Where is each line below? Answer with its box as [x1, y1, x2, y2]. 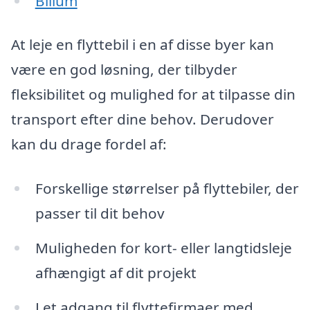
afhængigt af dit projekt [35, 262, 197, 282]
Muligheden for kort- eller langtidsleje [35, 237, 292, 257]
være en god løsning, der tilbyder [11, 60, 237, 80]
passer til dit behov [35, 203, 165, 224]
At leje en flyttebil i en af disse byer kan [11, 35, 274, 55]
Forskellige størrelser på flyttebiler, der [35, 179, 299, 199]
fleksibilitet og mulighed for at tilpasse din [11, 84, 295, 104]
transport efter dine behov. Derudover [11, 109, 274, 129]
